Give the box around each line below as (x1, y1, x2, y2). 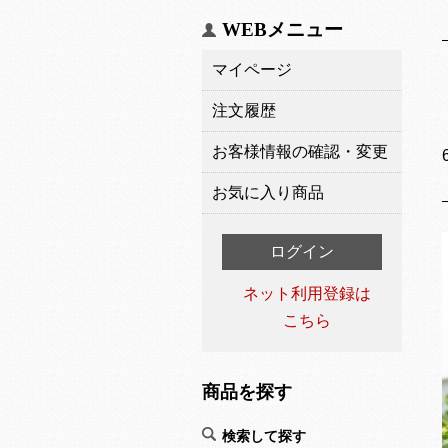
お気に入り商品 (212, 184, 324, 201)
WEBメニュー (222, 19, 343, 40)
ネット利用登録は (243, 285, 371, 302)
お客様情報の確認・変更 (212, 143, 388, 160)
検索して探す (222, 429, 306, 444)
